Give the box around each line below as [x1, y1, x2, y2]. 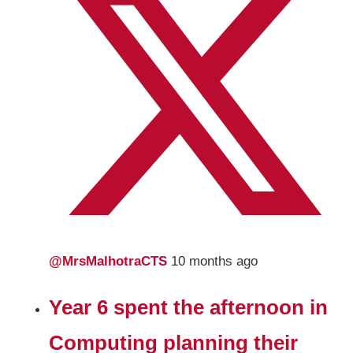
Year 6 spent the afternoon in [49, 295, 329, 318]
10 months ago [171, 253, 258, 269]
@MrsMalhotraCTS [49, 253, 172, 269]
